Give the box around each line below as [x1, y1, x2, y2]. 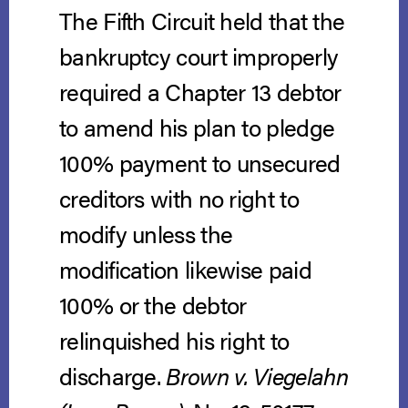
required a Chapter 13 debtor [59, 75, 342, 109]
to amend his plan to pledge [59, 110, 335, 145]
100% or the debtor [59, 288, 247, 322]
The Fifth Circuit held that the [59, 4, 345, 38]
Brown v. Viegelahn [166, 359, 348, 393]
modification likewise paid [59, 252, 311, 287]
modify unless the [59, 217, 233, 251]
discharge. [59, 359, 167, 393]
